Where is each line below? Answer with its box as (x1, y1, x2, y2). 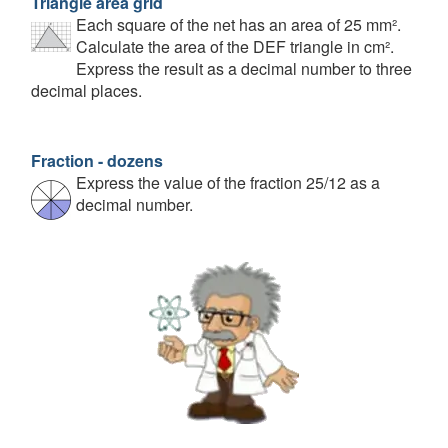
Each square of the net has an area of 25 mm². (76, 13, 401, 36)
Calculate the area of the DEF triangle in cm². (76, 35, 394, 58)
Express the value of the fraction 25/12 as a (76, 171, 380, 194)
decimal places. (31, 79, 142, 102)
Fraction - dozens (31, 149, 163, 172)
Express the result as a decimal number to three (76, 57, 412, 80)
